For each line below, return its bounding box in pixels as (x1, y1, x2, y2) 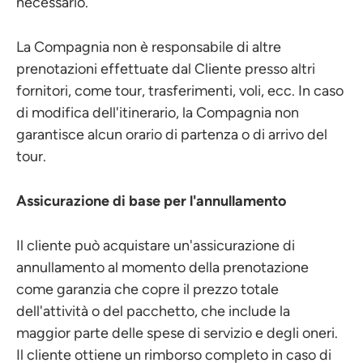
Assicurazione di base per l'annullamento (16, 192, 286, 210)
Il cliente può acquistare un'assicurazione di (16, 237, 295, 254)
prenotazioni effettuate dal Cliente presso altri (16, 60, 315, 78)
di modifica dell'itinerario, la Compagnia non (16, 104, 299, 122)
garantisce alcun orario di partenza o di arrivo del (16, 126, 327, 143)
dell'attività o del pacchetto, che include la (16, 302, 290, 320)
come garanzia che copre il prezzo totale (16, 280, 279, 298)
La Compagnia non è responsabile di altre (16, 38, 281, 56)
